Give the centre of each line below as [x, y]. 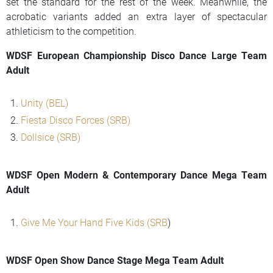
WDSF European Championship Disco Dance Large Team [136, 55]
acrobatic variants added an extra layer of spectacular [136, 16]
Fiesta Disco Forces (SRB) [76, 120]
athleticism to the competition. [71, 31]
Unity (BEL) [44, 103]
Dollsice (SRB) [51, 137]
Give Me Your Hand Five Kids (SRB [94, 222]
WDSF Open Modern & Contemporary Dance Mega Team [136, 175]
